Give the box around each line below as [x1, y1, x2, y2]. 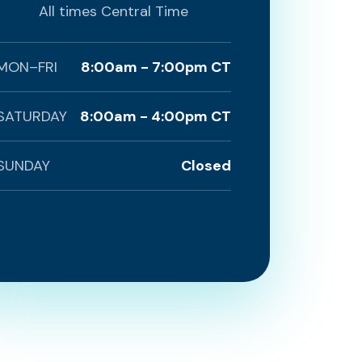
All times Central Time [39, 2, 188, 21]
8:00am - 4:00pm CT [80, 107, 231, 126]
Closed [181, 156, 231, 175]
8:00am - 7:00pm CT [81, 57, 231, 77]
